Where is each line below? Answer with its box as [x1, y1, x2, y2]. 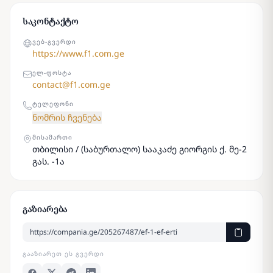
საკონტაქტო [23, 15, 79, 27]
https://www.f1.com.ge [32, 48, 124, 59]
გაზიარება [23, 203, 68, 214]
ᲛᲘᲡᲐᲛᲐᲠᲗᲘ [32, 133, 73, 141]
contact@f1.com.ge [32, 79, 110, 90]
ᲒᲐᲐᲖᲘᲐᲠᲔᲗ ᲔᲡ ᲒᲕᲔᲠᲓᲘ [23, 249, 104, 258]
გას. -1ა [32, 155, 65, 167]
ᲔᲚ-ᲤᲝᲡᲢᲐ [32, 68, 71, 77]
